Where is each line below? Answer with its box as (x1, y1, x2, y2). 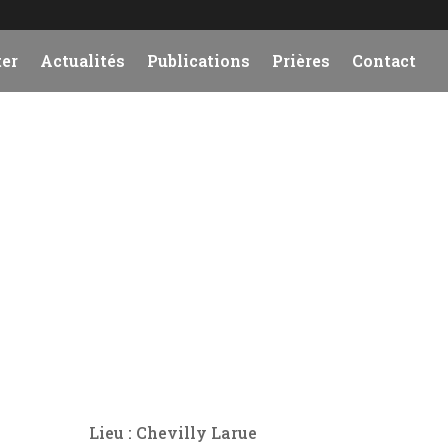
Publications (147, 50, 250, 71)
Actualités (40, 50, 125, 71)
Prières (272, 50, 330, 71)
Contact (352, 50, 416, 71)
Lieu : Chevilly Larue (89, 422, 258, 444)
